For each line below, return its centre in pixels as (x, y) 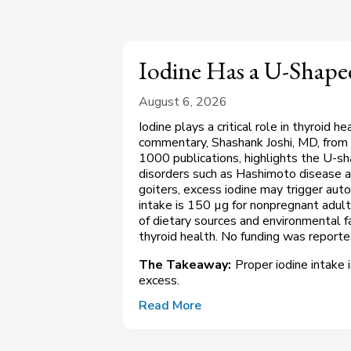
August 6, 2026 (183, 102)
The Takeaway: (185, 265)
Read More (170, 306)
